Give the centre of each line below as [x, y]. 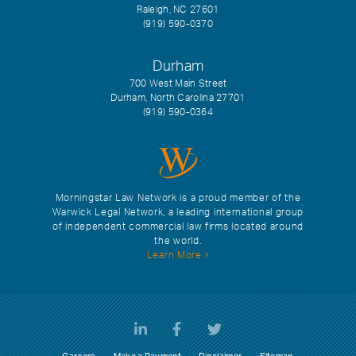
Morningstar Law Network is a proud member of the [178, 197]
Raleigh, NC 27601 [178, 9]
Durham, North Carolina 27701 [178, 97]
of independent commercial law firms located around [178, 226]
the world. [178, 240]
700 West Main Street [178, 83]
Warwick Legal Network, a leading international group [178, 211]
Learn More [176, 254]
